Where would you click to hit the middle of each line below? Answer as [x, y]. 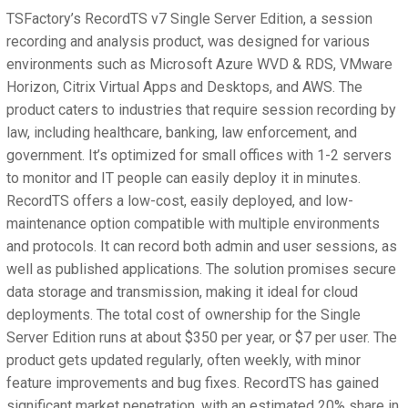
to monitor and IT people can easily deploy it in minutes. [184, 178]
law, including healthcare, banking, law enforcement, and [182, 133]
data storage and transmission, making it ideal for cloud [182, 292]
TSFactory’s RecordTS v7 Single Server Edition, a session [189, 19]
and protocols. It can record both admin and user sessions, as [202, 247]
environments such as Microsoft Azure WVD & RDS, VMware [199, 65]
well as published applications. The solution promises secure [201, 270]
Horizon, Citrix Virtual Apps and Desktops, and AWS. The [184, 87]
